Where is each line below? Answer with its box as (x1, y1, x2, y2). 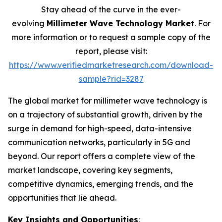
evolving (11, 18, 47, 28)
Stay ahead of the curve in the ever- (41, 4, 181, 14)
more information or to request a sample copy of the (11, 32, 211, 42)
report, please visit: (75, 46, 147, 56)
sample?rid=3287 (78, 74, 144, 84)
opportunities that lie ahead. (8, 193, 116, 203)
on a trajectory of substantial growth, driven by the (8, 110, 203, 119)
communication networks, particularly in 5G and (8, 137, 190, 147)
